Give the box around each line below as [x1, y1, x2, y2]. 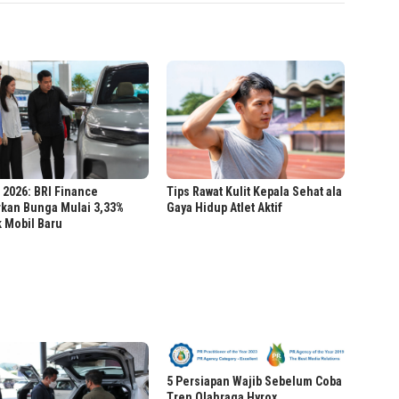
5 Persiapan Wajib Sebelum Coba [167, 373, 343, 388]
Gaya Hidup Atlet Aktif [167, 200, 283, 216]
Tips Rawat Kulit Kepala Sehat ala [167, 184, 343, 199]
